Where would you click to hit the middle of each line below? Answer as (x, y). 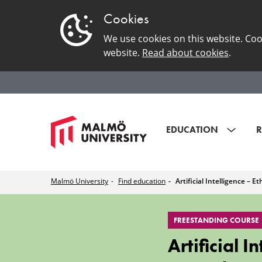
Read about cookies (185, 53)
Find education (142, 181)
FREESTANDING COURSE (216, 220)
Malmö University (80, 181)
